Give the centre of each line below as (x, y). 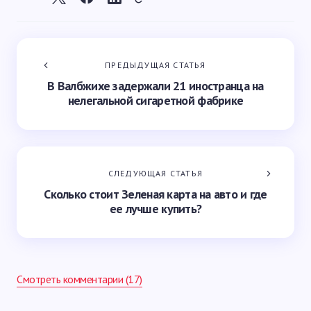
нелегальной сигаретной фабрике (155, 100)
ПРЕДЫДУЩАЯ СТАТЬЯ (155, 65)
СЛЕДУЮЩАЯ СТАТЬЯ (155, 173)
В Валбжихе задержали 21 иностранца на (155, 85)
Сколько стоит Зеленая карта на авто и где (155, 194)
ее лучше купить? (155, 208)
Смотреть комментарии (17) (79, 279)
